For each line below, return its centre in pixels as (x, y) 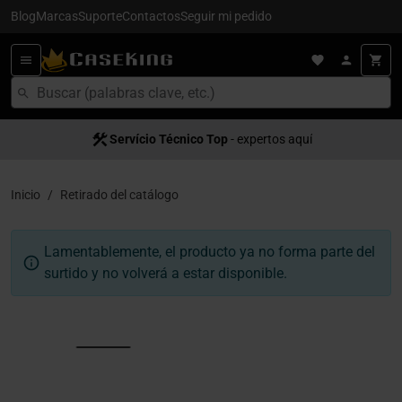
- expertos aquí (270, 139)
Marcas (57, 16)
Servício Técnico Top (168, 139)
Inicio (26, 195)
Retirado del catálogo (119, 195)
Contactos (151, 16)
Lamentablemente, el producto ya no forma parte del (210, 252)
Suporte (100, 16)
